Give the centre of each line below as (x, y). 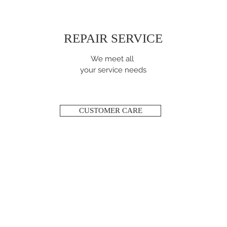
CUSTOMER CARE (110, 111)
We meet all (113, 59)
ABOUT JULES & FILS (68, 196)
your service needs (113, 70)
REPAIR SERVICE (113, 39)
